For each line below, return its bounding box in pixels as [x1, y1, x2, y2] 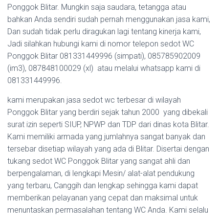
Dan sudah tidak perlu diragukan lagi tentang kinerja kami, [7, 27, 201, 36]
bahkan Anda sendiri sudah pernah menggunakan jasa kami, [7, 15, 210, 24]
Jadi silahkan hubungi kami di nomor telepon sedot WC [7, 39, 194, 48]
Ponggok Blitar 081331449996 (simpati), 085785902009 [7, 51, 200, 61]
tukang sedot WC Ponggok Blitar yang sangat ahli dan [7, 156, 190, 166]
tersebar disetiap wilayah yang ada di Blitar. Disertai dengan [7, 144, 209, 153]
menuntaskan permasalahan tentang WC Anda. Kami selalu [7, 205, 208, 215]
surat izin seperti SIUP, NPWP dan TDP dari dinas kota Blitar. [7, 120, 209, 129]
